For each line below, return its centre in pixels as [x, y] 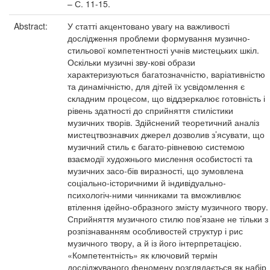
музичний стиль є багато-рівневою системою [156, 146]
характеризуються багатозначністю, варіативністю [166, 74]
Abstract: [32, 26]
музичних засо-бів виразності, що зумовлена [155, 171]
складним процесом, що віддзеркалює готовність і [166, 98]
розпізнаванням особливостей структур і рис [155, 231]
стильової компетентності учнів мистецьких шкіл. [163, 50]
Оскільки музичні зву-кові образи [131, 62]
